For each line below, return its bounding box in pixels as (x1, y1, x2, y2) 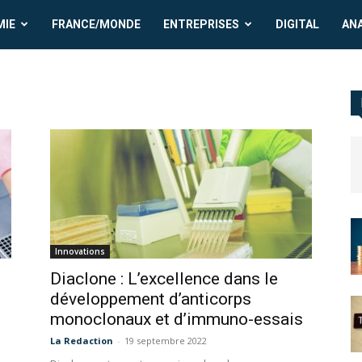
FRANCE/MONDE (52, 18, 141, 31)
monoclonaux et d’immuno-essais (50, 309, 303, 330)
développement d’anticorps (50, 289, 251, 309)
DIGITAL (276, 18, 320, 31)
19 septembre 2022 (124, 335, 207, 347)
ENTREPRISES (163, 18, 240, 31)
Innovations (55, 246, 105, 258)
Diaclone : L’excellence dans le (50, 269, 278, 289)
